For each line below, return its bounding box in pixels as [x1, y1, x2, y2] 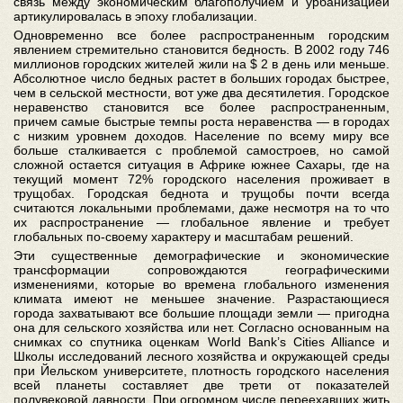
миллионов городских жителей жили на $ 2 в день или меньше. [13, 57, 390, 71]
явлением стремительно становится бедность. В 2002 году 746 [13, 42, 390, 57]
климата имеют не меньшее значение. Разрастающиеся [13, 291, 390, 306]
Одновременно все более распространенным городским [13, 28, 390, 42]
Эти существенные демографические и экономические [13, 248, 390, 263]
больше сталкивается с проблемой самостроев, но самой [13, 143, 390, 157]
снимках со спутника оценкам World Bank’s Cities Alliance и [13, 335, 390, 349]
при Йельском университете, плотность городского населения [13, 363, 390, 378]
